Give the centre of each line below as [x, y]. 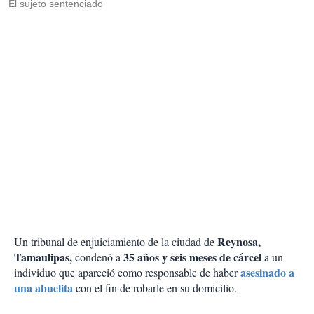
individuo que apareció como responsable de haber [126, 273]
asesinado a [266, 273]
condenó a [99, 257]
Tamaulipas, [45, 257]
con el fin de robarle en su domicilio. [155, 288]
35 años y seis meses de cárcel [194, 257]
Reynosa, [239, 242]
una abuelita [43, 288]
